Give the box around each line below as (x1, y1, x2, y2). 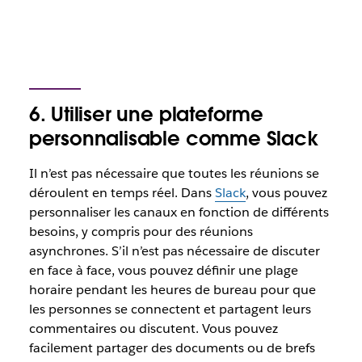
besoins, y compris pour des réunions (28, 223, 253, 240)
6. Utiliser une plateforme (28, 102, 263, 127)
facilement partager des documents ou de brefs (28, 339, 315, 356)
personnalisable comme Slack (28, 126, 318, 151)
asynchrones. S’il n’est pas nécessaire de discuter (28, 242, 320, 259)
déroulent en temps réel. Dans (28, 184, 215, 201)
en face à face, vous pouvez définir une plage (28, 262, 298, 279)
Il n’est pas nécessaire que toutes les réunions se (28, 165, 319, 182)
